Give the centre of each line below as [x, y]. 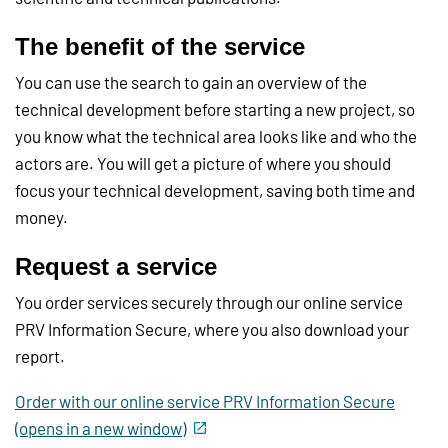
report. [40, 356]
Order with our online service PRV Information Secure [205, 401]
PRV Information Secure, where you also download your [212, 329]
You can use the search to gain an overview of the [191, 82]
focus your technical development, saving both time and [215, 190]
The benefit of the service [160, 47]
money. [41, 217]
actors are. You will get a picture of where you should [203, 163]
